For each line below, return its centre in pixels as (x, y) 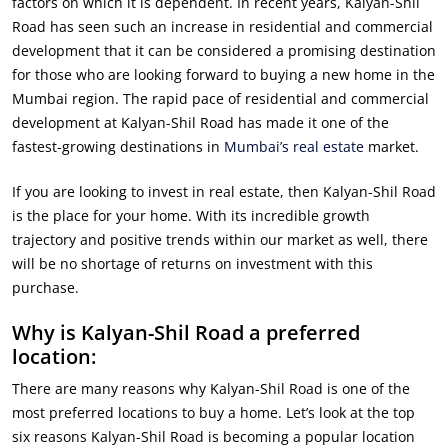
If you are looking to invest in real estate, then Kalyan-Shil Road (224, 191)
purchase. (45, 287)
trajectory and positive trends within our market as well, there (220, 239)
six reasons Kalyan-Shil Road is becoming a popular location (213, 436)
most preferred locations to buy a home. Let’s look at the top (213, 412)
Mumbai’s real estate (294, 146)
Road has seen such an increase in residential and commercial (222, 26)
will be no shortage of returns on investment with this (192, 263)
